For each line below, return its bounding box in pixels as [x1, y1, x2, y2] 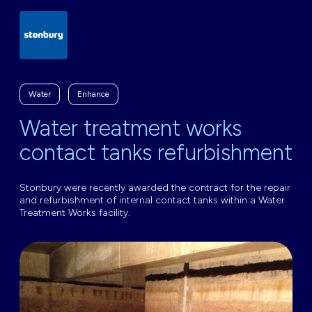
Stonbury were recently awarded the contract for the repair [19, 182, 290, 194]
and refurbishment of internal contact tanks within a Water [19, 194, 285, 206]
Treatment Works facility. [19, 207, 130, 219]
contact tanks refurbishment [19, 139, 292, 166]
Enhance [77, 89, 109, 99]
